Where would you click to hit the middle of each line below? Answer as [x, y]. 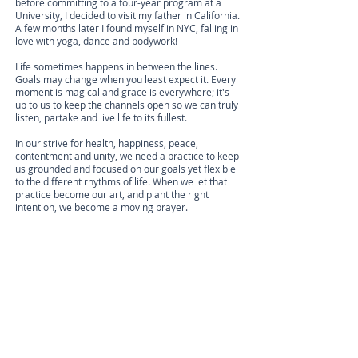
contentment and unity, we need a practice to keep [127, 156]
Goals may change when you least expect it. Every [125, 79]
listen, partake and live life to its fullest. [101, 117]
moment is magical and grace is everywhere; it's [122, 92]
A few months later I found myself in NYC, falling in [127, 28]
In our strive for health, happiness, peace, [107, 143]
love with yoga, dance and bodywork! [96, 41]
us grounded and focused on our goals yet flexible [125, 169]
